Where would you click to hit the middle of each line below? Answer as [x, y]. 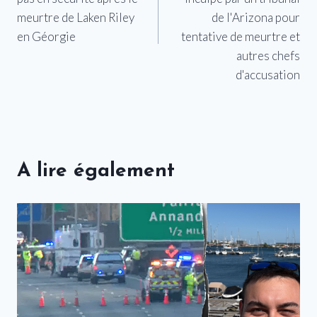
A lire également [96, 171]
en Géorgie [46, 36]
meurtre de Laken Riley [76, 17]
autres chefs [268, 55]
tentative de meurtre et [241, 36]
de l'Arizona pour [256, 17]
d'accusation [268, 74]
